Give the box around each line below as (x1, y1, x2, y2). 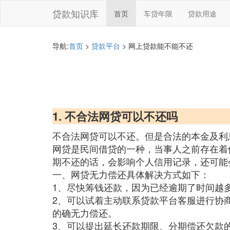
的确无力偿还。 (52, 206, 117, 219)
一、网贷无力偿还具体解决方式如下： (52, 167, 209, 181)
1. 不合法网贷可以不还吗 (52, 108, 178, 124)
